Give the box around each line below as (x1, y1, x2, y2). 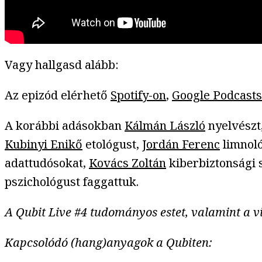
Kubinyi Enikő (5, 136, 82, 152)
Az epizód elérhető (5, 87, 111, 103)
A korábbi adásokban (5, 117, 125, 133)
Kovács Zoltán (89, 154, 166, 171)
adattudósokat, (5, 154, 89, 171)
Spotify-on (111, 87, 166, 103)
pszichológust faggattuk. (5, 173, 139, 189)
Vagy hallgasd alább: (5, 56, 119, 73)
